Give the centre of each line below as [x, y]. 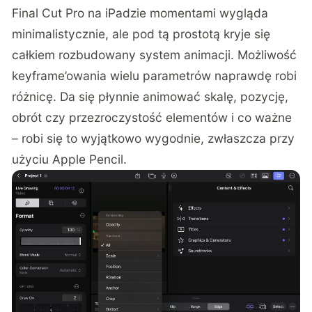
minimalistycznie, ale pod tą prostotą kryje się [141, 33]
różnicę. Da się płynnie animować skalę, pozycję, [150, 96]
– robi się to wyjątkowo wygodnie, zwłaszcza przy [154, 138]
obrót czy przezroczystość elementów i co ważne [152, 117]
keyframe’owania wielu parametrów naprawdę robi [155, 75]
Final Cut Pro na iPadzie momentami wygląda [140, 13]
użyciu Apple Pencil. [70, 159]
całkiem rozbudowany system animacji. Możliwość [155, 54]
